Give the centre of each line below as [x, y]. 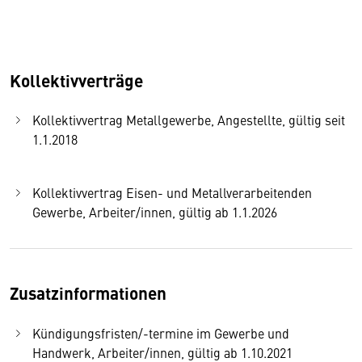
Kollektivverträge [76, 80]
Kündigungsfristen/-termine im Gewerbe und [161, 333]
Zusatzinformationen [88, 293]
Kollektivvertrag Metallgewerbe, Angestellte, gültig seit [189, 120]
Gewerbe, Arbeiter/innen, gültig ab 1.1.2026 [155, 211]
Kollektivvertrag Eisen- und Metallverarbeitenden [172, 192]
